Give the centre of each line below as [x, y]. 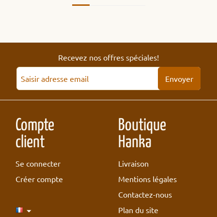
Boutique [142, 126]
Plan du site [138, 210]
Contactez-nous [145, 194]
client [30, 143]
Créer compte [39, 179]
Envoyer [179, 79]
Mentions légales [147, 179]
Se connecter [38, 163]
